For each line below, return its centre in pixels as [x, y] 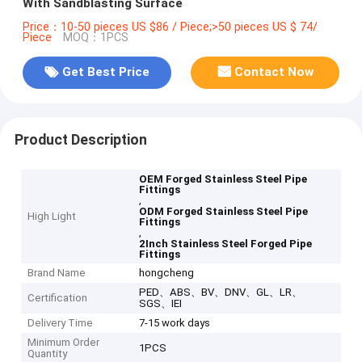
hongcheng [167, 273]
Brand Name [57, 273]
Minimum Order [64, 343]
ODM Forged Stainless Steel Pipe [224, 212]
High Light [52, 217]
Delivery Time [61, 323]
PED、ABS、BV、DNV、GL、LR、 [221, 293]
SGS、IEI [161, 304]
